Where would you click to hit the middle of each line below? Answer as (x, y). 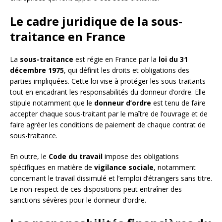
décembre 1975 (37, 70)
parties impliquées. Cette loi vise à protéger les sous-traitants (108, 81)
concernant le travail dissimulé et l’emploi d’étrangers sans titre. (111, 178)
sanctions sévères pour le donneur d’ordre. (78, 200)
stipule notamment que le (52, 103)
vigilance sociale (124, 167)
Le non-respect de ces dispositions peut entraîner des (96, 189)
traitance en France (68, 37)
